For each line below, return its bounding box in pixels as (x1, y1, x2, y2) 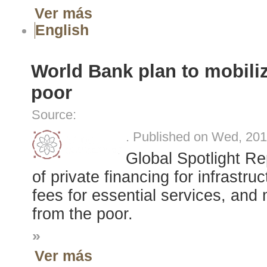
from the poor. (32, 205, 133, 223)
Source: (32, 108, 77, 123)
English (35, 22, 89, 39)
